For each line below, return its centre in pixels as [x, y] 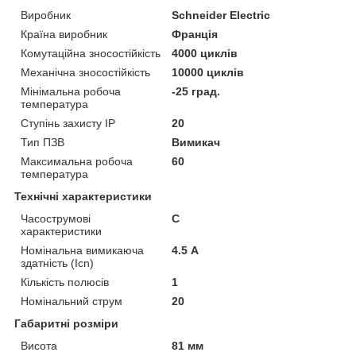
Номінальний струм [72, 301]
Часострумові [56, 218]
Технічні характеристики [83, 196]
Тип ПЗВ [43, 142]
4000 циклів [205, 53]
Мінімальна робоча [71, 91]
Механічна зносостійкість [85, 72]
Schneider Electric [221, 15]
